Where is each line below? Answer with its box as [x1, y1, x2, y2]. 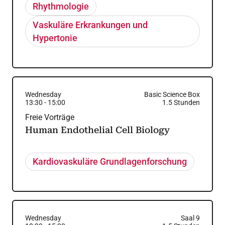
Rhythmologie [33, 1, 89, 12]
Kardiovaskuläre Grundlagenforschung [33, 156, 187, 167]
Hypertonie [33, 32, 78, 43]
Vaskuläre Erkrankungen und [33, 19, 148, 30]
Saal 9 [180, 214, 200, 222]
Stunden [173, 98, 200, 106]
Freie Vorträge [25, 113, 74, 122]
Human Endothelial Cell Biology [25, 125, 170, 135]
